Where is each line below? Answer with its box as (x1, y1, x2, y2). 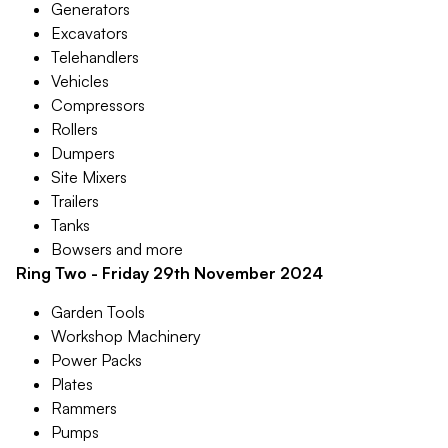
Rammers (51, 398, 117, 418)
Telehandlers (51, 47, 139, 67)
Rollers (51, 119, 98, 139)
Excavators (51, 23, 128, 43)
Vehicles (51, 71, 109, 91)
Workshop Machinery (51, 326, 201, 346)
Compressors (51, 95, 145, 115)
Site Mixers (51, 167, 127, 187)
